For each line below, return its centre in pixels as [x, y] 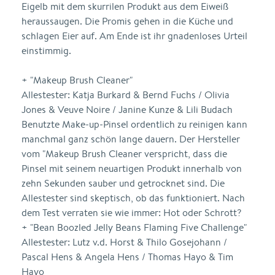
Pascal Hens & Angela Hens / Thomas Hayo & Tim [127, 257]
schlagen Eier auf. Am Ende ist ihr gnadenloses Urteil [134, 36]
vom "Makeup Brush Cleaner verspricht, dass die [124, 154]
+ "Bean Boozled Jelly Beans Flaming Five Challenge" [134, 227]
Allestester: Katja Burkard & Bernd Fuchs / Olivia [126, 95]
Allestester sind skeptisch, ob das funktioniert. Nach [133, 198]
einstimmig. [46, 51]
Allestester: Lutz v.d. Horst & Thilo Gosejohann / [124, 242]
